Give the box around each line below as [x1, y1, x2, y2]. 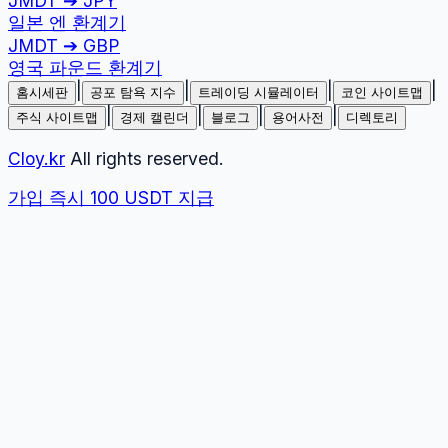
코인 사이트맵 [341, 85, 423, 101]
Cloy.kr [8, 147, 65, 169]
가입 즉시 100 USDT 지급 [8, 187, 214, 209]
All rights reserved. [65, 147, 224, 169]
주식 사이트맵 [16, 110, 98, 126]
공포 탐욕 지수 [90, 85, 176, 101]
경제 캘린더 [120, 110, 189, 126]
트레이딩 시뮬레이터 [198, 85, 319, 101]
